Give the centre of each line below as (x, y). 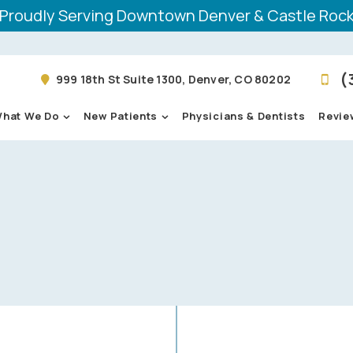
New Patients (121, 116)
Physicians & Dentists (243, 116)
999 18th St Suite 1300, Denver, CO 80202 (172, 79)
